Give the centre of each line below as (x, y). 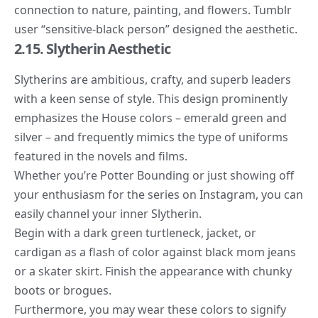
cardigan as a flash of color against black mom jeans (155, 252)
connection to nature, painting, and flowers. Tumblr (153, 10)
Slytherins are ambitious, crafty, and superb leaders (153, 80)
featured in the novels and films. (101, 157)
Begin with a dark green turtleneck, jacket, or (135, 233)
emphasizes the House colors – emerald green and (150, 118)
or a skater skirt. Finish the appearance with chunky (153, 272)
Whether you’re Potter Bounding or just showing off (154, 176)
